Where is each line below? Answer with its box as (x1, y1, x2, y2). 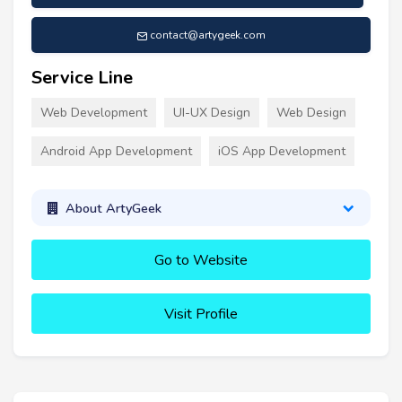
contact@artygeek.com (150, 28, 266, 43)
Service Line (31, 66, 133, 91)
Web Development (40, 104, 147, 122)
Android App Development (40, 143, 192, 161)
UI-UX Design (173, 104, 250, 122)
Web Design (276, 104, 346, 122)
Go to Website (154, 250, 248, 271)
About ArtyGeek (65, 198, 162, 217)
